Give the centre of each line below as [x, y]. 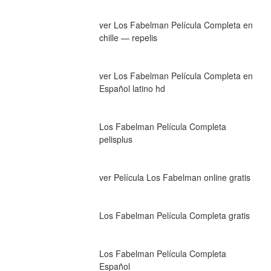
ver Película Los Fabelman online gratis [175, 177]
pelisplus [116, 139]
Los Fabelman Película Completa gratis [174, 215]
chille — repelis [128, 37]
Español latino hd [132, 88]
